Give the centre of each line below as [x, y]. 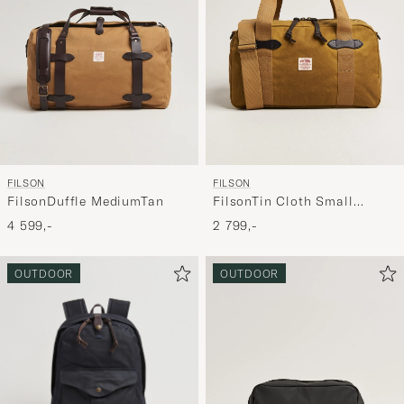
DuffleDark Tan [262, 218]
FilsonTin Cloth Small [283, 201]
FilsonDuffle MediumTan [86, 201]
